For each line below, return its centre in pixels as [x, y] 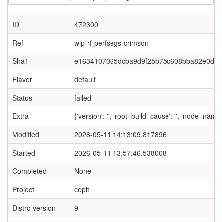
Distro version [34, 208]
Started [24, 153]
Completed [29, 171]
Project [23, 189]
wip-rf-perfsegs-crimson [111, 43]
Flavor [22, 79]
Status [22, 98]
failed [83, 98]
